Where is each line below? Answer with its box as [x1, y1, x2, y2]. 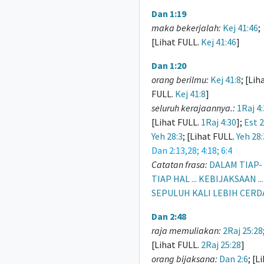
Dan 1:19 [151, 8, 186, 19]
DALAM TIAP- [209, 159, 262, 170]
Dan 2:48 [151, 210, 186, 222]
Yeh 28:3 [151, 130, 183, 142]
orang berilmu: [151, 74, 209, 85]
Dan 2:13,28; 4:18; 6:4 [151, 144, 232, 156]
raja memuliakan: [151, 225, 221, 236]
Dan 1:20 [151, 60, 186, 71]
